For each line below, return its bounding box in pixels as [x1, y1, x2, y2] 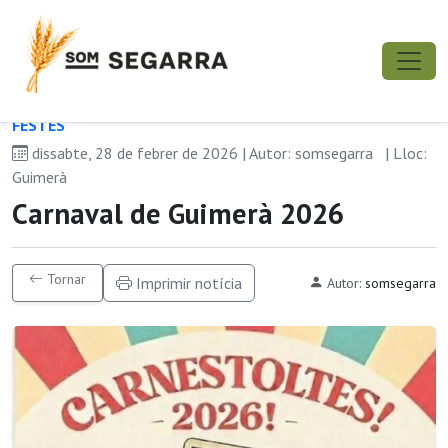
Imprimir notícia [132, 273, 242, 293]
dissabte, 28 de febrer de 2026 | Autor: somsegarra [28, 143, 377, 163]
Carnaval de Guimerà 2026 [12, 195, 344, 232]
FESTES [12, 115, 65, 135]
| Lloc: [385, 143, 427, 163]
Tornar [43, 270, 86, 288]
